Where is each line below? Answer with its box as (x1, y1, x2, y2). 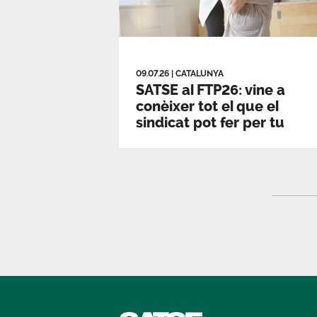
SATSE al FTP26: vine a (136, 81, 285, 99)
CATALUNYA (175, 69, 224, 79)
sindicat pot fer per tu (136, 114, 284, 132)
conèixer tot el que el (136, 98, 279, 115)
